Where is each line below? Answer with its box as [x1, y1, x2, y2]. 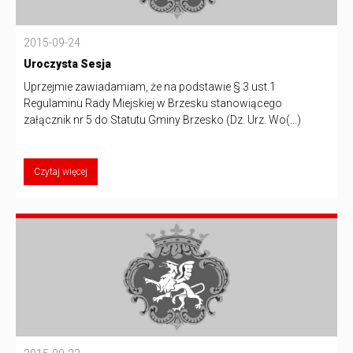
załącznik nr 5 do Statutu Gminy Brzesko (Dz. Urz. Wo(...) [24, 113, 301, 126]
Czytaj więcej [34, 165, 87, 177]
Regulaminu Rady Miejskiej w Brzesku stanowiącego [24, 96, 282, 110]
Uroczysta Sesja [24, 57, 111, 70]
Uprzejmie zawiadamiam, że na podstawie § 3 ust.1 [24, 80, 276, 93]
